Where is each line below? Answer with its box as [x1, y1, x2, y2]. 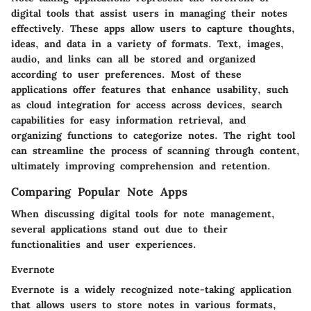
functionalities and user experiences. [11, 238, 196, 251]
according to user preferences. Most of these [11, 67, 242, 81]
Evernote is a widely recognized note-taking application [11, 283, 292, 296]
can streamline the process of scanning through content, [11, 144, 300, 157]
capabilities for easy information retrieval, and [11, 113, 246, 126]
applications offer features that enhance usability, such [11, 83, 289, 96]
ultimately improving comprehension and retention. [11, 159, 271, 172]
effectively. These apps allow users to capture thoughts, [11, 22, 295, 35]
